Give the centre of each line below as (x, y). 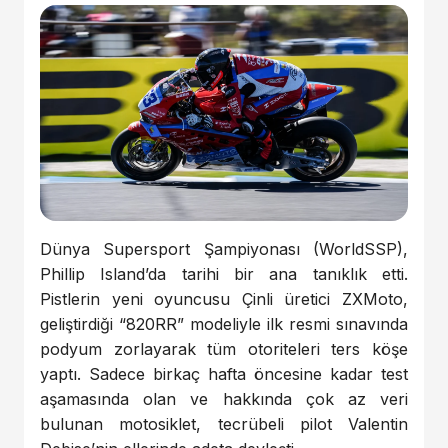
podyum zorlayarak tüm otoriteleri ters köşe (224, 348)
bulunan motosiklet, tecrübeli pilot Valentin (224, 423)
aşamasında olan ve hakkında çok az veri (224, 398)
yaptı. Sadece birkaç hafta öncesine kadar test (224, 373)
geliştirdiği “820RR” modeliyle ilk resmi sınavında (224, 323)
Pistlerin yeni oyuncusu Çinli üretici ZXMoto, (224, 298)
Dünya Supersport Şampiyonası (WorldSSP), (224, 248)
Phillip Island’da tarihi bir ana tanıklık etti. (224, 273)
